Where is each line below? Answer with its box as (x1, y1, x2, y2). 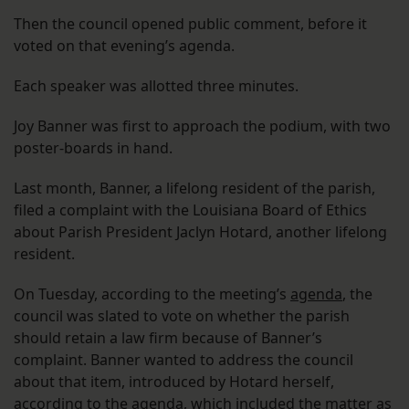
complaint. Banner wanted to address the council (14, 349, 353, 370)
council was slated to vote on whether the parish (14, 305, 350, 326)
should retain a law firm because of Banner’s (14, 327, 322, 348)
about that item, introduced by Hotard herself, (14, 371, 334, 392)
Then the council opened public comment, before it (14, 13, 367, 34)
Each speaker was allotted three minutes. (14, 75, 299, 96)
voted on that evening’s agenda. (14, 35, 238, 56)
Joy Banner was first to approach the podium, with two (14, 115, 391, 136)
